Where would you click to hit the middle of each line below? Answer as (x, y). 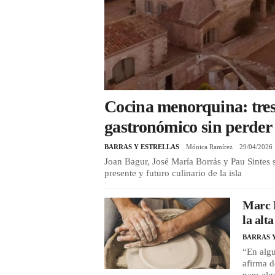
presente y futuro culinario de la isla (173, 173)
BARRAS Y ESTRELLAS (142, 147)
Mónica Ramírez (209, 147)
